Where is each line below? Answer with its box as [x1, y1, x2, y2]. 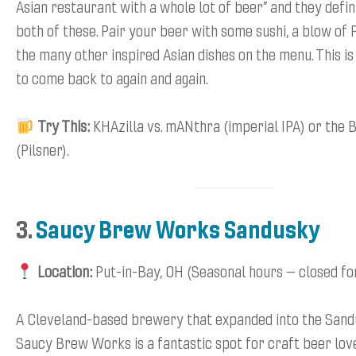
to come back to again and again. [16, 67, 208, 89]
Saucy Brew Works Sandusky [36, 212, 320, 246]
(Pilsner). [16, 138, 69, 161]
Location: [37, 260, 92, 282]
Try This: [37, 114, 90, 137]
